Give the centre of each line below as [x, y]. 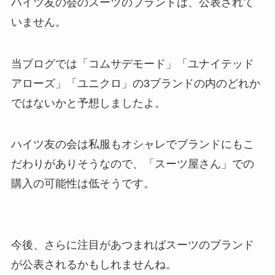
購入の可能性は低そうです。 [83, 184]
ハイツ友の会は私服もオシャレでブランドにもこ [132, 145]
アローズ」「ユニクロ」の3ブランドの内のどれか [135, 83]
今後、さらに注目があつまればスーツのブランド [132, 245]
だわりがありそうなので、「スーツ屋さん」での [132, 164]
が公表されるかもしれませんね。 [94, 265]
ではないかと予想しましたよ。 [88, 103]
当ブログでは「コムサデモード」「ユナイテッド [132, 64]
